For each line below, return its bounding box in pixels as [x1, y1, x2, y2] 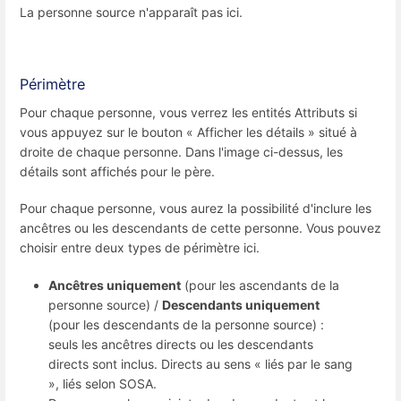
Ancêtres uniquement [48, 277, 181, 293]
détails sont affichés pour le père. [20, 164, 215, 180]
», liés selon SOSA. [48, 375, 157, 391]
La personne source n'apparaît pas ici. [20, 4, 243, 20]
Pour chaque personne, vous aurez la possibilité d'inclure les [20, 200, 371, 217]
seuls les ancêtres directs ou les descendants [48, 336, 313, 352]
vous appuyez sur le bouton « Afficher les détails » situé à [20, 124, 357, 141]
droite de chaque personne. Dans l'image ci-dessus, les [20, 144, 343, 160]
